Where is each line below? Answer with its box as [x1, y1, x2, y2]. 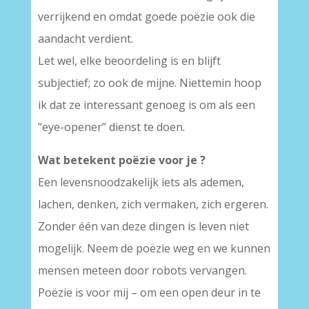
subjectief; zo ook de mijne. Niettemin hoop [37, 75, 261, 90]
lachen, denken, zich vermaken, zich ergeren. [37, 197, 268, 212]
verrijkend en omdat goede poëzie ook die [37, 9, 255, 24]
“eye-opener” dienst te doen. [37, 119, 185, 134]
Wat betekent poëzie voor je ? [37, 152, 206, 168]
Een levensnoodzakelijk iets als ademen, [37, 175, 244, 190]
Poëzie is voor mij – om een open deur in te [37, 285, 261, 300]
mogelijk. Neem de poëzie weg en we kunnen [37, 241, 270, 256]
